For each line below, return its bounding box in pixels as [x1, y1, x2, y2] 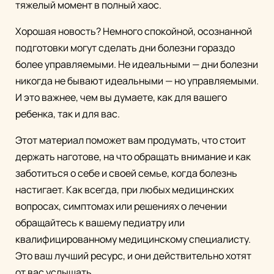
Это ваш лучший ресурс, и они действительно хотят [15, 249, 251, 263]
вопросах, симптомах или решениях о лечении [15, 199, 227, 213]
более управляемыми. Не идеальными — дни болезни [15, 57, 258, 72]
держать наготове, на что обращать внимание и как [15, 150, 251, 164]
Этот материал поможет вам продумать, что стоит [15, 133, 246, 147]
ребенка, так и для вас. [15, 107, 120, 121]
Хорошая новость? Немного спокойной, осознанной [15, 24, 252, 39]
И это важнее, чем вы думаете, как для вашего [15, 91, 227, 105]
